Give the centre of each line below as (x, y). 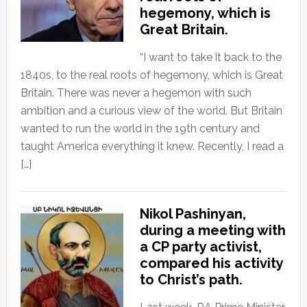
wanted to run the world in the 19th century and (140, 129)
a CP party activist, (200, 247)
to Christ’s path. (191, 280)
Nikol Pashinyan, (193, 214)
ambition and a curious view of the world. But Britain (151, 111)
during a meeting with (212, 231)
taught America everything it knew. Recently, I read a (152, 147)
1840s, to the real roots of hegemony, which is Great (151, 75)
